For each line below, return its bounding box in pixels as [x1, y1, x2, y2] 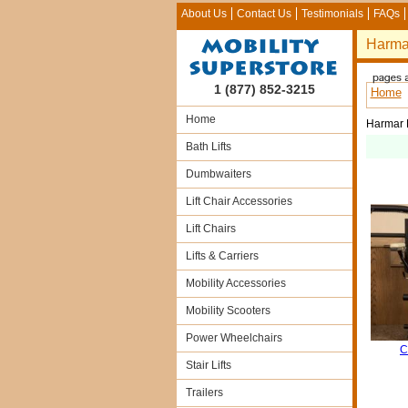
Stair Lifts [185, 359, 231, 372]
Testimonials [301, 7, 363, 20]
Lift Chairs [185, 222, 236, 235]
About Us [180, 7, 227, 20]
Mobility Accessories [185, 277, 286, 290]
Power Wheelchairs [185, 331, 282, 344]
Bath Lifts [185, 140, 231, 153]
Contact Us [236, 7, 291, 20]
